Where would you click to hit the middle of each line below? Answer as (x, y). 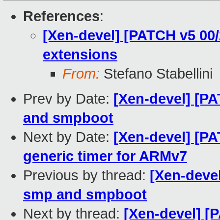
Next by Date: (68, 137)
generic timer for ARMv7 (105, 156)
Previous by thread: (86, 176)
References (61, 16)
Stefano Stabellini (156, 74)
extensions (80, 55)
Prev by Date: (68, 99)
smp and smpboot (85, 195)
